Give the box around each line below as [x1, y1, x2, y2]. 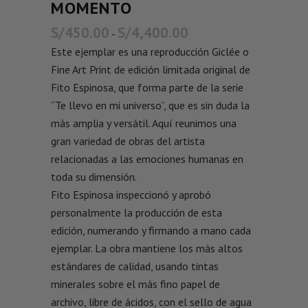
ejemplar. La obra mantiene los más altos [51, 241, 243, 255]
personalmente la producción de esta [51, 206, 222, 219]
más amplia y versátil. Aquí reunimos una [51, 116, 236, 130]
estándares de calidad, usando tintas [51, 259, 219, 273]
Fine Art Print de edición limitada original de [51, 63, 250, 76]
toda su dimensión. [51, 170, 137, 184]
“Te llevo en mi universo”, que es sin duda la [51, 98, 250, 112]
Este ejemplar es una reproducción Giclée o [51, 45, 249, 58]
